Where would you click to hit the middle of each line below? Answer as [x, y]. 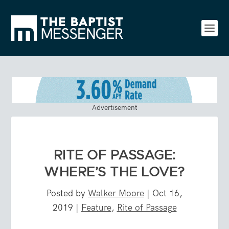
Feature [96, 207]
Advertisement [114, 107]
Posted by [67, 193]
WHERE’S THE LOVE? [114, 172]
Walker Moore [116, 193]
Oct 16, [167, 193]
